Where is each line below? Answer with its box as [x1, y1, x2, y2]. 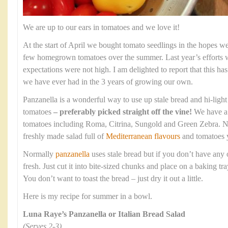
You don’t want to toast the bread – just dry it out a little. [23, 174, 203, 183]
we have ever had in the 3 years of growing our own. [23, 77, 193, 87]
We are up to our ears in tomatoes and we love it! [23, 23, 180, 32]
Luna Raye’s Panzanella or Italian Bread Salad [23, 210, 185, 219]
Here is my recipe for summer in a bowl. [23, 192, 152, 201]
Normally [23, 150, 55, 159]
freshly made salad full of [23, 132, 106, 141]
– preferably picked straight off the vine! [53, 107, 192, 117]
